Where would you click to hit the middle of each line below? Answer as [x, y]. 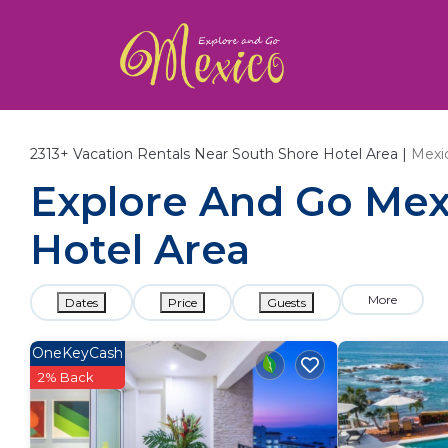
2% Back [66, 377]
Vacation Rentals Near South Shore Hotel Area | [240, 154]
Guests [286, 302]
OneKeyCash [77, 353]
